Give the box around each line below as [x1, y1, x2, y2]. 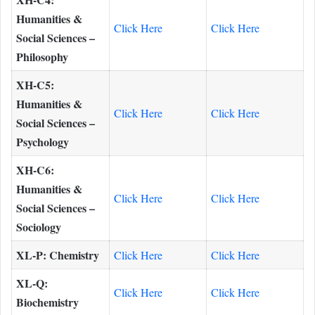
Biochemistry [16, 293, 79, 310]
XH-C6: [16, 161, 54, 178]
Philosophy [16, 48, 68, 65]
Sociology [16, 218, 61, 235]
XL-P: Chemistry [16, 246, 99, 263]
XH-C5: [16, 76, 54, 93]
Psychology [16, 133, 69, 150]
